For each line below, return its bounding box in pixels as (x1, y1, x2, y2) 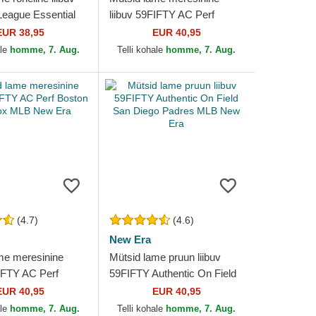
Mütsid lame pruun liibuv (109, 251, 221, 263)
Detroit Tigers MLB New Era (109, 25, 238, 37)
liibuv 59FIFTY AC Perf (109, 8, 214, 20)
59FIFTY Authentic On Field (109, 267, 236, 279)
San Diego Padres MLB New (109, 284, 242, 296)
